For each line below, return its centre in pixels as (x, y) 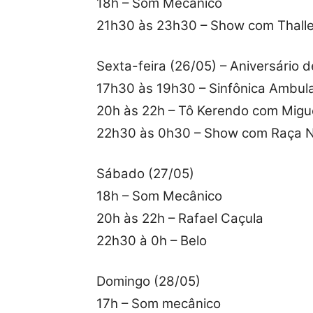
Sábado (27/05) (145, 174)
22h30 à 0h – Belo (152, 241)
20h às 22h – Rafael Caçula (180, 219)
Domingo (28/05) (148, 282)
